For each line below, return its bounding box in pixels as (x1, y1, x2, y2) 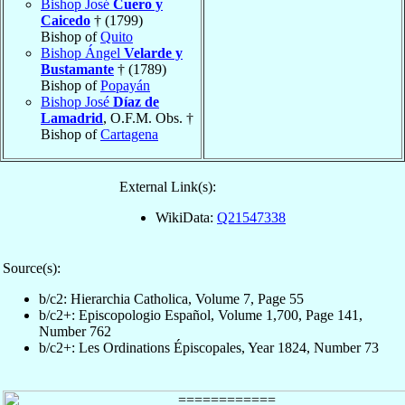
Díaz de (113, 93, 159, 109)
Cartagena (100, 126, 158, 142)
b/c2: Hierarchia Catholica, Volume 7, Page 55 (39, 290, 304, 306)
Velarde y (124, 44, 183, 61)
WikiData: (155, 209, 217, 225)
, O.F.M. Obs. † (103, 109, 193, 126)
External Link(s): (119, 178, 216, 194)
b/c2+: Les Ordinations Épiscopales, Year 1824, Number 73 (39, 339, 379, 355)
